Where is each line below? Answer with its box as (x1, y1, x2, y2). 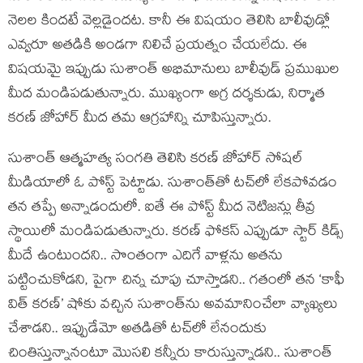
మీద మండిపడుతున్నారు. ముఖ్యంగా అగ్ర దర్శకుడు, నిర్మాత (8, 83, 325, 107)
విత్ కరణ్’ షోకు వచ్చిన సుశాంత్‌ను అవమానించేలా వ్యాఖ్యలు (8, 294, 338, 318)
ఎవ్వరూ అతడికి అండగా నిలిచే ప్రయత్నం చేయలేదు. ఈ (8, 35, 307, 58)
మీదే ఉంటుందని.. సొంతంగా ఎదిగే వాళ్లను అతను (8, 246, 283, 269)
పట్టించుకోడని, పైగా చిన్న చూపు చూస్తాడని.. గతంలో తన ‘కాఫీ (8, 270, 344, 293)
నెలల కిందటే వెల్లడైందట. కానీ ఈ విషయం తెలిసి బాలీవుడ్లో (8, 11, 330, 34)
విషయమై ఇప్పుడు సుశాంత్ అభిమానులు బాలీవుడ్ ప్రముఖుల (8, 59, 340, 83)
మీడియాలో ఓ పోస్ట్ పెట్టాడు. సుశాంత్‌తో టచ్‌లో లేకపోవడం (8, 173, 337, 196)
